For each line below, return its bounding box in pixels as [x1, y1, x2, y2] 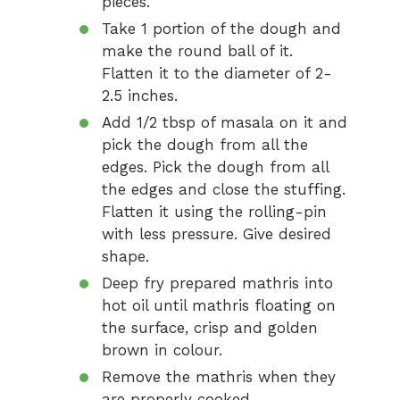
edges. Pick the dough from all [102, 158, 329, 176]
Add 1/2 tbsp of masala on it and [102, 113, 347, 131]
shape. [102, 247, 149, 265]
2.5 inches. [102, 87, 178, 104]
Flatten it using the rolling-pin [102, 203, 327, 221]
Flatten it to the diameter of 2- [102, 64, 332, 82]
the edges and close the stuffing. [102, 180, 346, 198]
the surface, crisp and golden [102, 319, 318, 337]
